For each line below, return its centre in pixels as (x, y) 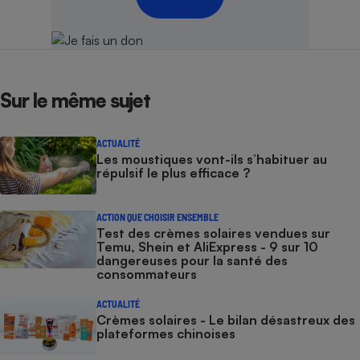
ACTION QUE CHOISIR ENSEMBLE (157, 217)
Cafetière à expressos (274, 27)
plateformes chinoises (166, 334)
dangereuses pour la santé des (192, 261)
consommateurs (147, 274)
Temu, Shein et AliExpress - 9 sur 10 (207, 247)
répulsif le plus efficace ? (173, 173)
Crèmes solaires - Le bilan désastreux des (226, 320)
